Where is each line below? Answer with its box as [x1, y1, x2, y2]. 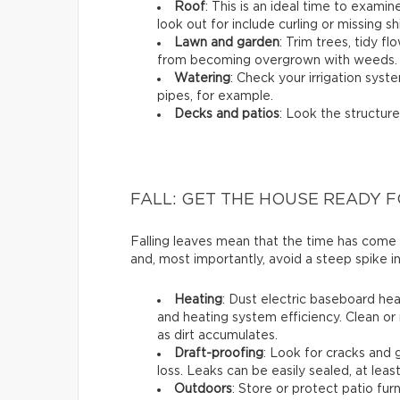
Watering [174, 71, 230, 85]
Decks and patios [174, 107, 279, 121]
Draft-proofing [174, 346, 263, 360]
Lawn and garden [174, 36, 279, 49]
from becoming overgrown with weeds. [157, 54, 397, 67]
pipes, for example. [157, 89, 273, 103]
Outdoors [174, 382, 232, 396]
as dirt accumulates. [157, 329, 278, 342]
